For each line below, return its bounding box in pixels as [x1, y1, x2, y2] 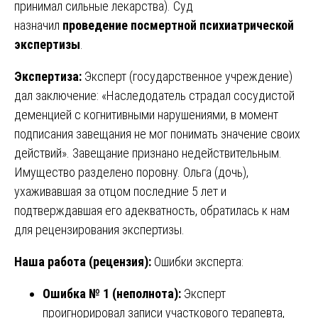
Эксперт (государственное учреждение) [82, 69, 292, 84]
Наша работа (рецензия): [14, 254, 151, 270]
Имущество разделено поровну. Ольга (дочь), [14, 165, 248, 180]
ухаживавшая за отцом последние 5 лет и [14, 184, 226, 199]
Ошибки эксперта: [151, 254, 243, 270]
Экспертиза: [14, 69, 82, 84]
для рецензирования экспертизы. [14, 222, 185, 238]
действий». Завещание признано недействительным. [14, 146, 282, 161]
